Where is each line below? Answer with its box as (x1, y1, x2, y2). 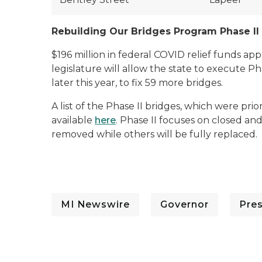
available (51, 115, 95, 126)
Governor (160, 199, 209, 210)
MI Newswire (61, 199, 130, 210)
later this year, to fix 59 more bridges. (51, 77, 223, 88)
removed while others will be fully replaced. (51, 129, 257, 140)
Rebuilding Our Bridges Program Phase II (51, 26, 259, 37)
